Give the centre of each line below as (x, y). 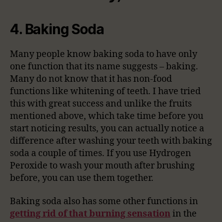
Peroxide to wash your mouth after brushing (102, 166)
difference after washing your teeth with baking (111, 141)
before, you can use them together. (82, 178)
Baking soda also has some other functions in (104, 201)
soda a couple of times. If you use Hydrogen (101, 153)
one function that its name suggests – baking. (104, 66)
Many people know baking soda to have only (104, 54)
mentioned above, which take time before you (107, 116)
